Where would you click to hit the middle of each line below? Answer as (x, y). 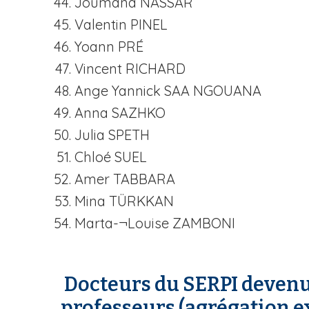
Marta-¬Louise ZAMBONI (155, 223)
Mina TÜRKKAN (124, 201)
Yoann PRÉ (109, 47)
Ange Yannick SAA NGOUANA (168, 91)
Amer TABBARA (125, 179)
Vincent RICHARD (130, 69)
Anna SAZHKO (120, 113)
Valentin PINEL (121, 24)
